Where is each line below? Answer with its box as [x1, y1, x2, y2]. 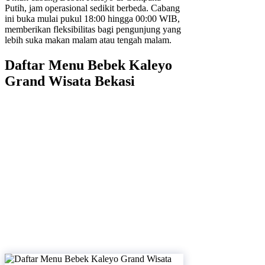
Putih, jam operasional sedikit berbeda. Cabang [5, 3, 180, 14]
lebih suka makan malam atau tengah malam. [5, 35, 172, 46]
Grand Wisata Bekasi [5, 73, 135, 89]
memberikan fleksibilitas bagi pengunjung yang [5, 24, 181, 35]
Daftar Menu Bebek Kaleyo [5, 57, 172, 73]
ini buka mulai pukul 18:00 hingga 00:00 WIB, [5, 14, 180, 24]
